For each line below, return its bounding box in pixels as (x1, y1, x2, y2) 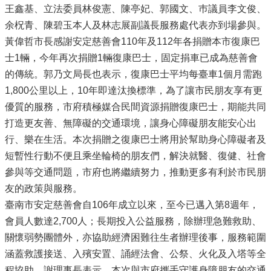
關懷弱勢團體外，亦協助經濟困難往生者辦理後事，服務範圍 (5, 232, 266, 243)
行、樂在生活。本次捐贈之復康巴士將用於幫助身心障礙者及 (5, 134, 266, 145)
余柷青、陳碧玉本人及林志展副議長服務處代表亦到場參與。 (5, 19, 266, 30)
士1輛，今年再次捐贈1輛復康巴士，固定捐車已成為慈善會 (5, 52, 258, 63)
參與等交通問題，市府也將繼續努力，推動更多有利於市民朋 (5, 166, 266, 177)
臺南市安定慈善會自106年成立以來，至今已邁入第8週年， (5, 199, 259, 210)
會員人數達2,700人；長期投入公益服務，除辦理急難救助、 (5, 215, 261, 226)
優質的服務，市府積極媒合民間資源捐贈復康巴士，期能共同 (5, 101, 266, 112)
